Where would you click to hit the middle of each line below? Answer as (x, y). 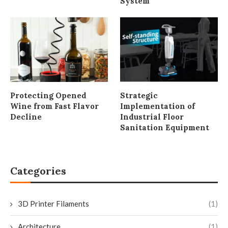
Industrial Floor (152, 117)
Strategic (139, 96)
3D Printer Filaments (53, 204)
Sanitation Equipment (165, 128)
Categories (38, 171)
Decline (26, 117)
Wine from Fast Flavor (54, 106)
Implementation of (158, 106)
